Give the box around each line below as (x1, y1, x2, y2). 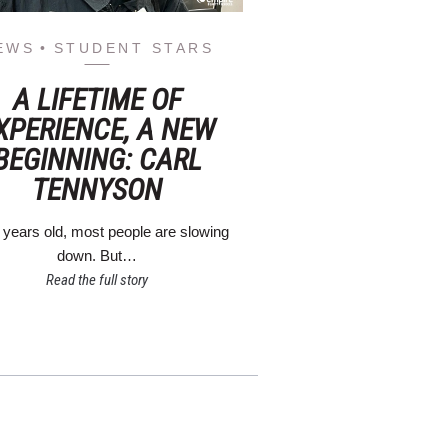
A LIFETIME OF (12, 81, 182, 117)
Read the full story (46, 270, 149, 289)
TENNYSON (32, 171, 163, 207)
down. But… (57, 246, 138, 264)
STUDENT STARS (53, 39, 215, 56)
